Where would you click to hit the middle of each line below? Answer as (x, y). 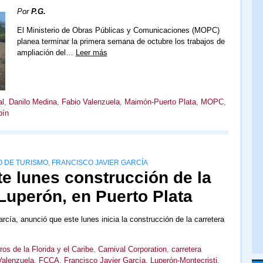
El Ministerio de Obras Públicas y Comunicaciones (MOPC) (118, 31)
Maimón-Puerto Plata (160, 102)
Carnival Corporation (132, 249)
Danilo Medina (33, 102)
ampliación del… (46, 53)
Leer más (91, 53)
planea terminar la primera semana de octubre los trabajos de (121, 42)
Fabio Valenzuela (90, 102)
